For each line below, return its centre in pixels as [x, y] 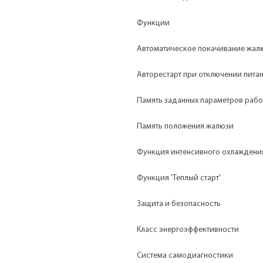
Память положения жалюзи [185, 126]
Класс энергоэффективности [188, 230]
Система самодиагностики [185, 255]
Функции [153, 23]
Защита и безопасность [179, 204]
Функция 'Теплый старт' [179, 178]
